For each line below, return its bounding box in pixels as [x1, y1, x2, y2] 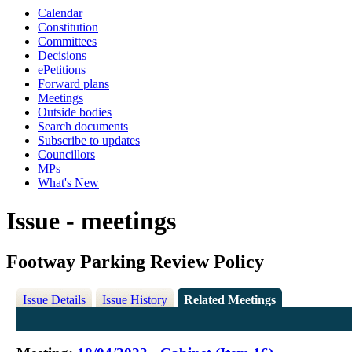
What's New [38, 176, 99, 189]
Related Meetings [184, 293, 277, 307]
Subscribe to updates [38, 134, 140, 147]
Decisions [38, 49, 86, 62]
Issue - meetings [6, 207, 176, 236]
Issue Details [23, 293, 86, 307]
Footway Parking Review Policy [6, 251, 264, 273]
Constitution [38, 20, 98, 34]
